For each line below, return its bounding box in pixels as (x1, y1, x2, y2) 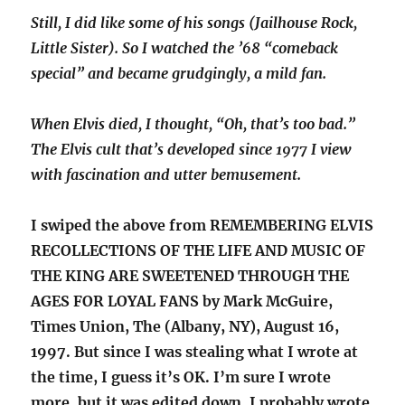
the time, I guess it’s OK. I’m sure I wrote (31, 368, 332, 387)
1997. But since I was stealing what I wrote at (31, 343, 359, 362)
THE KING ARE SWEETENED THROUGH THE (31, 267, 350, 286)
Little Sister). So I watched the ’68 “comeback (31, 39, 339, 58)
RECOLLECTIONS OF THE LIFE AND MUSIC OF (31, 241, 366, 260)
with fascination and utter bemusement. (31, 165, 302, 184)
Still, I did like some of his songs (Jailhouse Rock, (31, 14, 358, 33)
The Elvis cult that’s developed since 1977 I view (31, 140, 353, 159)
